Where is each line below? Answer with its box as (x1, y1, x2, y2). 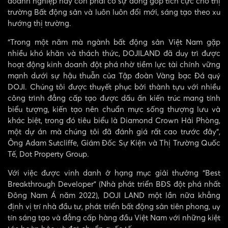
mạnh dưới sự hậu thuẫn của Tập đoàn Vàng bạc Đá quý (8, 70, 220, 80)
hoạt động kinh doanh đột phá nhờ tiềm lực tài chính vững (8, 59, 220, 69)
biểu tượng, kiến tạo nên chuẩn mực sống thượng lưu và (8, 104, 220, 113)
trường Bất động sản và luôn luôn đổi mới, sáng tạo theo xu (8, 7, 220, 16)
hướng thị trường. (8, 18, 71, 27)
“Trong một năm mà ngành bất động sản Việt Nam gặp (8, 37, 220, 46)
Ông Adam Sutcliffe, (8, 137, 78, 147)
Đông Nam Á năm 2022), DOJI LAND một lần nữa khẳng (8, 190, 220, 199)
